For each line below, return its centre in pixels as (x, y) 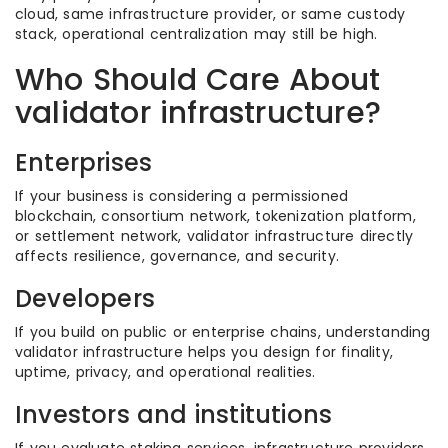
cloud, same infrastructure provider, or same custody (210, 14)
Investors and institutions (174, 414)
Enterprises (84, 162)
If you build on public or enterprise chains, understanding (223, 332)
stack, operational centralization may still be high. (196, 34)
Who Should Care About (198, 80)
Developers (85, 298)
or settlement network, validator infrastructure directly (214, 236)
